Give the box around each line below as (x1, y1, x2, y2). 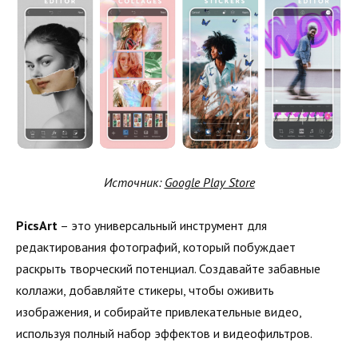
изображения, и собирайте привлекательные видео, (16, 303, 301, 320)
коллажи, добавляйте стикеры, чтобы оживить (16, 281, 274, 298)
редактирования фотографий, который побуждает (16, 238, 296, 255)
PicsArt (16, 217, 58, 233)
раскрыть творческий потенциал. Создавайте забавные (16, 260, 320, 276)
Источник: (103, 173, 165, 190)
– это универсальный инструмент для (58, 217, 267, 233)
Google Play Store (164, 173, 255, 190)
